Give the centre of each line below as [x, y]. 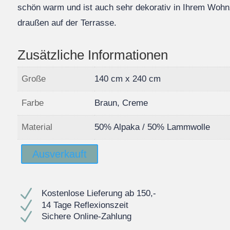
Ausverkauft [60, 154]
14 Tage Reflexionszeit [85, 205]
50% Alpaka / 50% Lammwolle [152, 127]
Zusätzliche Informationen [93, 55]
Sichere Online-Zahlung [87, 217]
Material [37, 127]
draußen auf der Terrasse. [67, 23]
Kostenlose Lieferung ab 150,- [99, 193]
